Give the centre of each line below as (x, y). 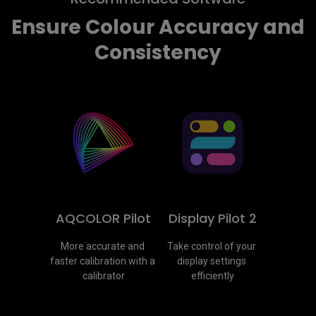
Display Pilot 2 (213, 219)
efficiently (213, 276)
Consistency (158, 53)
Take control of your (212, 247)
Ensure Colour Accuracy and (158, 28)
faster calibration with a (102, 261)
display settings (212, 261)
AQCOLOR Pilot (103, 219)
